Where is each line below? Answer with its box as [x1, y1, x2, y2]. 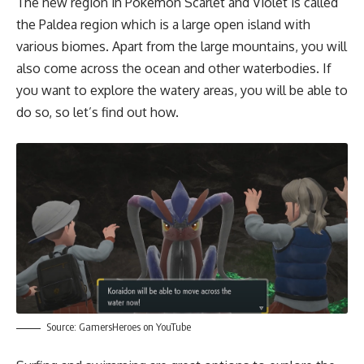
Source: [46, 320, 79, 334]
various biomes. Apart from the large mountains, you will [16, 38, 347, 55]
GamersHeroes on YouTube [79, 320, 191, 334]
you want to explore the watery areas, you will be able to [16, 82, 348, 99]
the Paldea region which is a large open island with [16, 16, 310, 33]
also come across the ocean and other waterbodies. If [16, 60, 331, 77]
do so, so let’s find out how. [16, 104, 179, 121]
